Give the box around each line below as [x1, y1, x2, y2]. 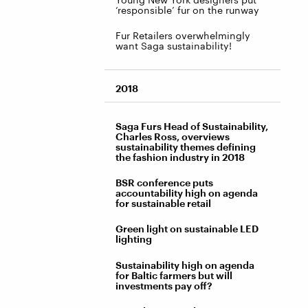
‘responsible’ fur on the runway [115, 3, 259, 16]
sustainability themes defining [115, 140, 256, 153]
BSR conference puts [115, 177, 213, 189]
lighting [115, 233, 152, 245]
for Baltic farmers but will [115, 269, 232, 281]
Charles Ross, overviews [115, 130, 230, 142]
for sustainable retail [115, 197, 211, 210]
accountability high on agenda [115, 187, 258, 199]
